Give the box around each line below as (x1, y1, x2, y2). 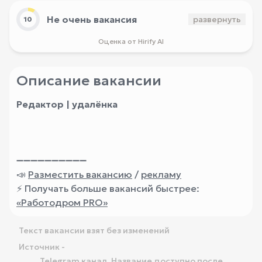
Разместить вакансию (28, 168, 132, 180)
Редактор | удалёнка (16, 98, 118, 110)
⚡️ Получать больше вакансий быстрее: (16, 182, 199, 194)
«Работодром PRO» (16, 196, 108, 208)
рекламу (141, 168, 181, 180)
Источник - (19, 242, 65, 252)
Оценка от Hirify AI (98, 37, 164, 46)
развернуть (193, 14, 241, 25)
